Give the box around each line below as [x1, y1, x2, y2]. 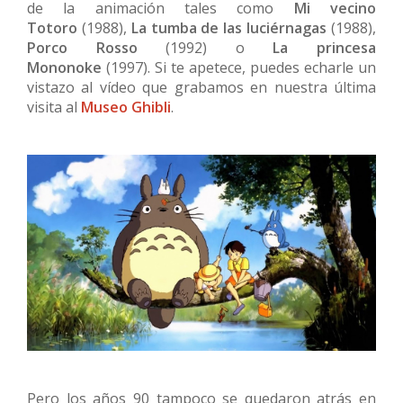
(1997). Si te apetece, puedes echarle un [106, 57, 376, 77]
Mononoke [27, 57, 106, 77]
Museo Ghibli [81, 96, 171, 117]
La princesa [273, 37, 377, 58]
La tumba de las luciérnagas [130, 17, 332, 38]
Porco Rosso [27, 37, 138, 58]
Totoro [27, 17, 82, 38]
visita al [27, 96, 81, 117]
